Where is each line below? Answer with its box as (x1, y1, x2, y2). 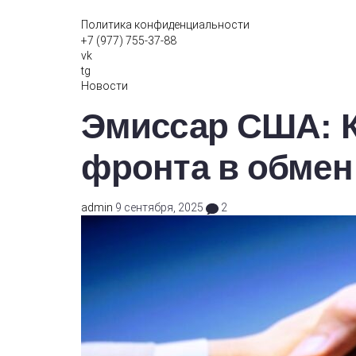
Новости (81, 79, 128, 93)
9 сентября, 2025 (115, 201, 206, 215)
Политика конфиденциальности (81, 18, 250, 32)
